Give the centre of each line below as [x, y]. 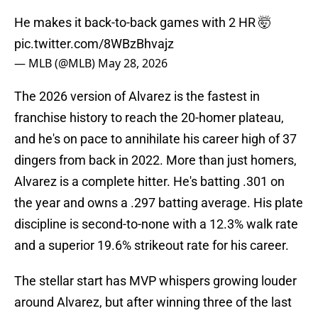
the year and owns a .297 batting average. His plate [159, 203]
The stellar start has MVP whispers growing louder [155, 281]
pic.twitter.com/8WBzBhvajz [94, 44]
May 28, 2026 [133, 64]
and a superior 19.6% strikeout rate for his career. [152, 246]
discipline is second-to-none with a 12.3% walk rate [156, 224]
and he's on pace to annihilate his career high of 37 [155, 139]
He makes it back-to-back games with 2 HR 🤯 [143, 23]
